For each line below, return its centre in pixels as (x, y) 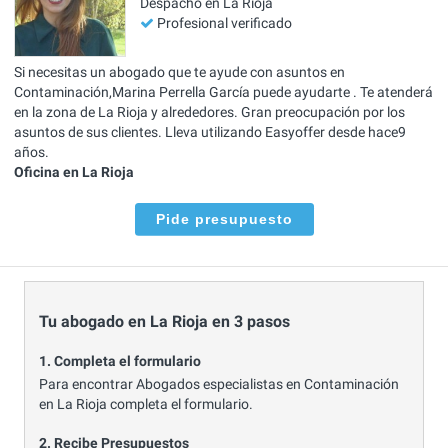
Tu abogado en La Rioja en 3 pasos (164, 322)
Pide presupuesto (224, 218)
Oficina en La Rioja (74, 171)
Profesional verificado (224, 23)
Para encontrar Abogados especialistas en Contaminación (219, 384)
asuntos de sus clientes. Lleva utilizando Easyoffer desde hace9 (210, 131)
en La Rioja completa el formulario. (146, 404)
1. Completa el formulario (120, 360)
